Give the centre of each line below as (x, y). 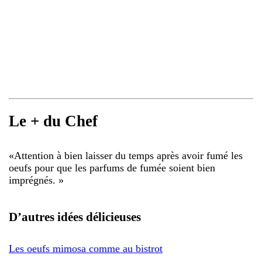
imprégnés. (34, 180)
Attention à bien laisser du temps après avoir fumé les (128, 155)
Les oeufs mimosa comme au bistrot (86, 248)
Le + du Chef (53, 121)
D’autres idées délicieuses (75, 217)
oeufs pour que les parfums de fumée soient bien (112, 168)
